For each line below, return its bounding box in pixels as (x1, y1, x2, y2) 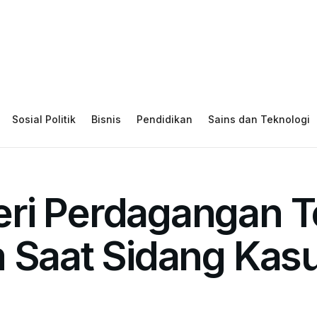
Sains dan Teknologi (208, 113, 310, 125)
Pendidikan (137, 113, 192, 125)
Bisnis (91, 113, 121, 125)
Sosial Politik (12, 113, 76, 125)
